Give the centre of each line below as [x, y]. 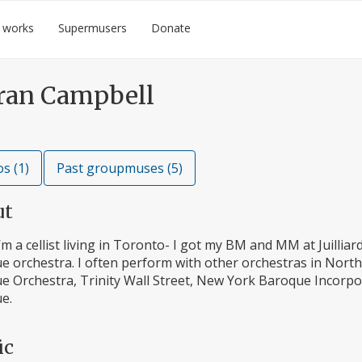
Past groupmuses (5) [119, 168]
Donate [171, 28]
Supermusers [93, 28]
